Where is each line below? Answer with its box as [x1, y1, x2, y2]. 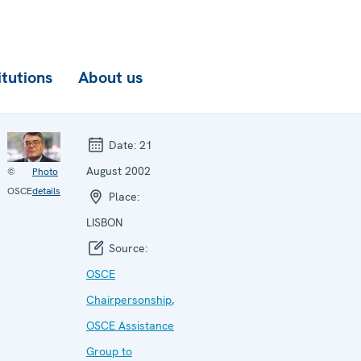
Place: [106, 189, 139, 204]
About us [78, 67, 143, 88]
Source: [106, 241, 147, 255]
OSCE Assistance [86, 318, 174, 333]
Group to [86, 344, 132, 359]
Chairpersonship [86, 293, 172, 307]
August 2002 [86, 164, 151, 178]
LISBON [86, 215, 122, 230]
